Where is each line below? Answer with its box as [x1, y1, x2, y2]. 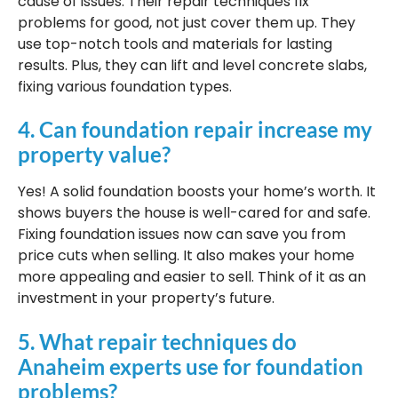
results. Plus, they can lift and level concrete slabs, [18, 54, 367, 76]
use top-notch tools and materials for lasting [18, 33, 332, 54]
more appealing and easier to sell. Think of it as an [18, 267, 366, 288]
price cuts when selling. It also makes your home [18, 245, 354, 267]
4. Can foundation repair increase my [18, 116, 372, 143]
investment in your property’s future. [18, 288, 275, 309]
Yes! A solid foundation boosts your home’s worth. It [18, 181, 376, 203]
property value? [18, 141, 171, 168]
